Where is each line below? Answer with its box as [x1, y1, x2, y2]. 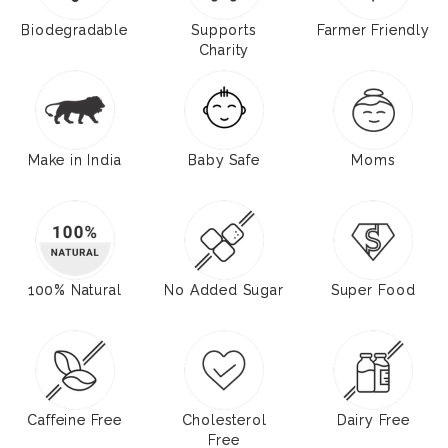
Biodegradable [21, 21, 128, 38]
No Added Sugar [164, 281, 284, 298]
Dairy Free [336, 411, 410, 428]
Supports [191, 21, 257, 38]
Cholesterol [181, 411, 267, 428]
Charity [198, 41, 250, 58]
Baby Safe [188, 151, 260, 168]
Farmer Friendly [316, 21, 430, 38]
